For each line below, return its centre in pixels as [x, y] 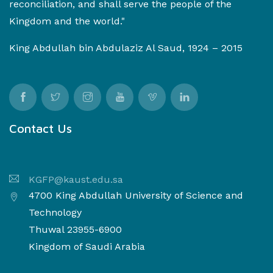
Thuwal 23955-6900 [75, 229]
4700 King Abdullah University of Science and [136, 195]
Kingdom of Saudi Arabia [87, 246]
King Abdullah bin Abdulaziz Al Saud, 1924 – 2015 [126, 48]
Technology [55, 212]
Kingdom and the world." [67, 21]
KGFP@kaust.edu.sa [76, 179]
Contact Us [41, 128]
